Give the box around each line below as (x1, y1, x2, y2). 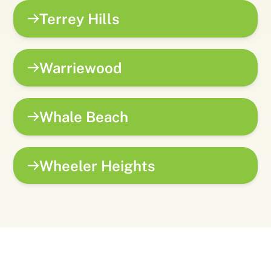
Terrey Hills (39, 10, 120, 28)
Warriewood (39, 59, 122, 76)
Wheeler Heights (39, 157, 155, 174)
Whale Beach (39, 108, 129, 125)
